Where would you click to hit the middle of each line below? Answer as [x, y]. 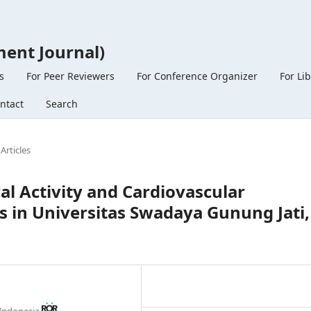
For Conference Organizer [197, 76]
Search [62, 103]
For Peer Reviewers [70, 76]
